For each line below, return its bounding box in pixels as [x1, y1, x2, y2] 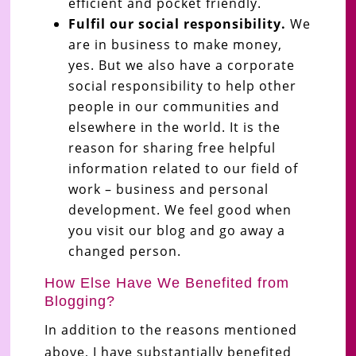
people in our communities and [68, 97, 280, 115]
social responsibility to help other [68, 76, 296, 95]
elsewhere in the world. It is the [68, 118, 281, 136]
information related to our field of [68, 159, 298, 177]
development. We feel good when [68, 200, 292, 219]
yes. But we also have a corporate [68, 56, 295, 74]
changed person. [68, 242, 181, 260]
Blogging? [44, 292, 115, 309]
